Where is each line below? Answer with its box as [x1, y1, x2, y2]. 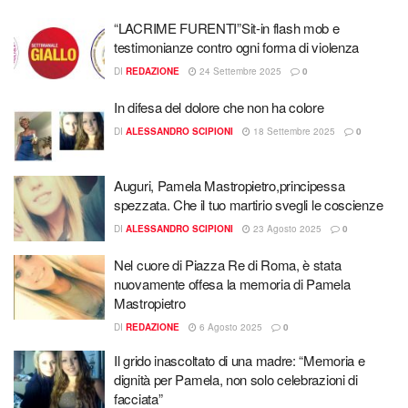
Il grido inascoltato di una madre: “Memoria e [114, 350, 365, 370]
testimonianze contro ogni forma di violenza [114, 37, 360, 56]
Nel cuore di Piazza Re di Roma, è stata [114, 254, 342, 274]
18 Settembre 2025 [250, 124, 335, 138]
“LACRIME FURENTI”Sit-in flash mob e [114, 18, 340, 37]
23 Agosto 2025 [250, 222, 321, 235]
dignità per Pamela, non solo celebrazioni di [114, 369, 358, 389]
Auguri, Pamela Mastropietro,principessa [114, 176, 345, 195]
